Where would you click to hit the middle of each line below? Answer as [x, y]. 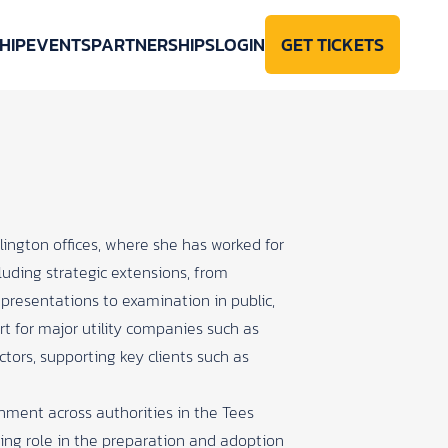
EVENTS [58, 44]
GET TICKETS [332, 44]
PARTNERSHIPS [153, 44]
